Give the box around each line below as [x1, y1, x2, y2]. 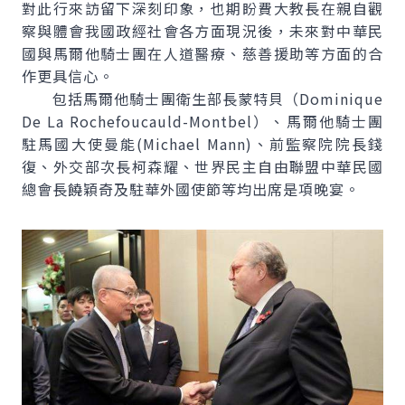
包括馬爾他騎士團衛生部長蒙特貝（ [22, 88, 299, 109]
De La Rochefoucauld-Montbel [22, 110, 253, 132]
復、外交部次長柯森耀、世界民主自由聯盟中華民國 [22, 155, 383, 177]
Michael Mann [143, 133, 246, 155]
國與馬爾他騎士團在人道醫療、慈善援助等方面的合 [22, 42, 383, 64]
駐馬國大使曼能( [22, 133, 144, 155]
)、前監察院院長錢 [245, 133, 383, 155]
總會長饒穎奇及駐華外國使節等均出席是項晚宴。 [22, 178, 360, 200]
